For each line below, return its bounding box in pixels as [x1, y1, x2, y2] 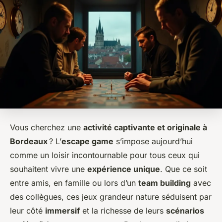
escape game [61, 136, 113, 146]
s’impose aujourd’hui [113, 136, 193, 146]
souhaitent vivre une [10, 164, 87, 174]
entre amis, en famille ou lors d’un [10, 177, 138, 188]
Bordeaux [10, 136, 48, 146]
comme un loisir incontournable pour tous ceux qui [10, 150, 200, 160]
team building [138, 177, 191, 188]
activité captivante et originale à [83, 122, 207, 132]
